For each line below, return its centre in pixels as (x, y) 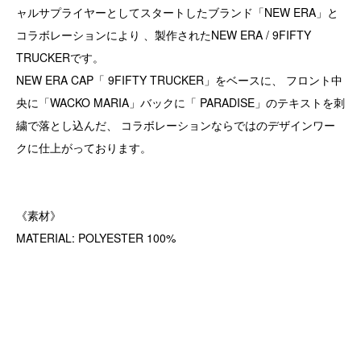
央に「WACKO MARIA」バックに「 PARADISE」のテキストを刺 (180, 103)
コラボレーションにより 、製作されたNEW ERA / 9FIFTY (164, 35)
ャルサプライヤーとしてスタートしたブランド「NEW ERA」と (177, 12)
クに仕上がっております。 (84, 148)
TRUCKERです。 (60, 58)
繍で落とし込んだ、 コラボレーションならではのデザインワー (176, 125)
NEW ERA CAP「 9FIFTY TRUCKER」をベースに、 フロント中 (179, 80)
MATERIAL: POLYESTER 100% (96, 238)
